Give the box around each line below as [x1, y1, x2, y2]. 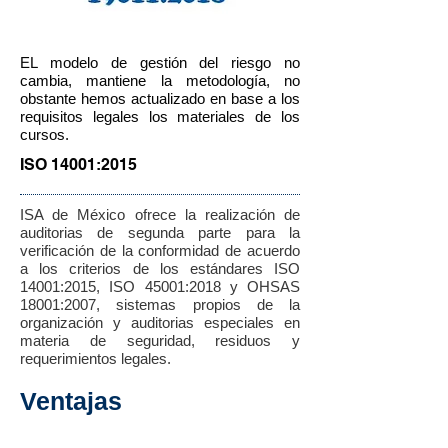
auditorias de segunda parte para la [20, 224, 300, 241]
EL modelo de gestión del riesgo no [20, 54, 300, 71]
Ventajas [20, 387, 122, 415]
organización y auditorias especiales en [20, 314, 300, 331]
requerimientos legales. [20, 350, 171, 367]
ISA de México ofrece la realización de [20, 206, 300, 223]
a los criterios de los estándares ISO [20, 260, 300, 277]
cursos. [20, 126, 69, 143]
